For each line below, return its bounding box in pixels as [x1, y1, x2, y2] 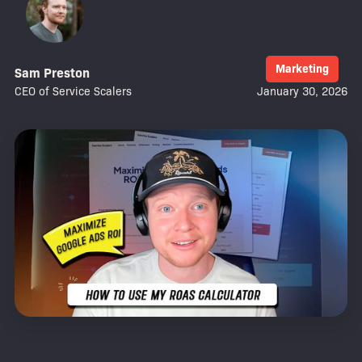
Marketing [276, 61, 329, 76]
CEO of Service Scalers [15, 84, 132, 99]
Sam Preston [15, 65, 90, 81]
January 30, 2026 [257, 84, 347, 99]
